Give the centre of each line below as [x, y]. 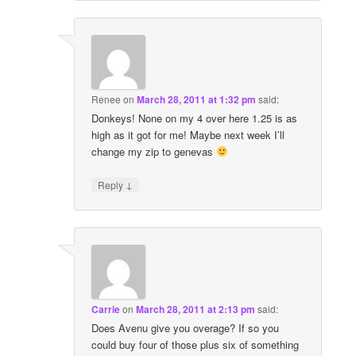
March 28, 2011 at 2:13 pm [196, 310]
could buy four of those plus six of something [195, 345]
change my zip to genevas [154, 151]
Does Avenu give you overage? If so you [186, 328]
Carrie [106, 310]
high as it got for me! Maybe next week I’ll [188, 134]
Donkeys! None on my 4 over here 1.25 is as [195, 118]
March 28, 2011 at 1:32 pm [197, 99]
